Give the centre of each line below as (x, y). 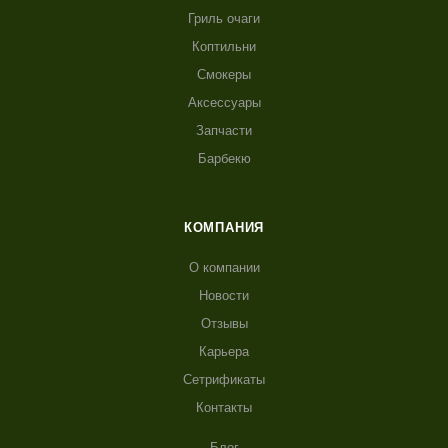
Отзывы (224, 323)
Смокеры (224, 74)
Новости (224, 295)
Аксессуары (224, 102)
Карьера (224, 351)
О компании (224, 267)
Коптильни (224, 46)
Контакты (224, 407)
